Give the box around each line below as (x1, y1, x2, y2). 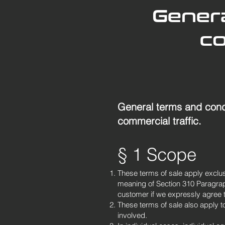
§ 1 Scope (118, 144, 196, 165)
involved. (118, 210, 147, 220)
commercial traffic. (118, 115, 201, 127)
